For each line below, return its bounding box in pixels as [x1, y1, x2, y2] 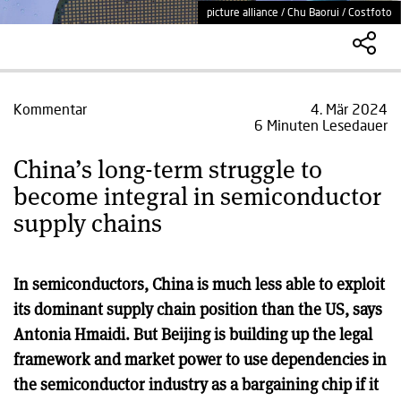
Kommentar [13, 100, 87, 117]
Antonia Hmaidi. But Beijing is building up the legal [13, 323, 372, 345]
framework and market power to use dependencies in [13, 348, 387, 370]
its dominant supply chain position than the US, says [13, 298, 382, 320]
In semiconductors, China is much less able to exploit [13, 273, 385, 294]
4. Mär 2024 [311, 100, 388, 117]
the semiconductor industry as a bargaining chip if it [13, 373, 379, 395]
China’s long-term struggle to [13, 151, 322, 185]
